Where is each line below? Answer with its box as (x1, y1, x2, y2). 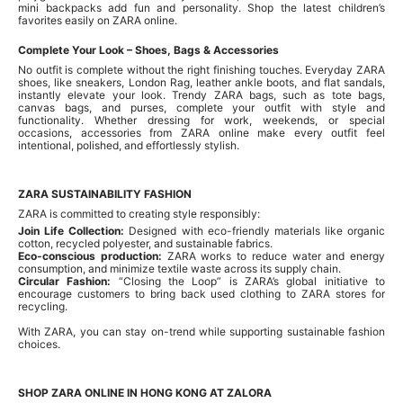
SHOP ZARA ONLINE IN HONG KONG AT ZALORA (18, 385, 272, 399)
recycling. (18, 299, 67, 313)
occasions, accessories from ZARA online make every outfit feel (18, 125, 385, 139)
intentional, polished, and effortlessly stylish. (18, 138, 239, 152)
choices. (18, 336, 60, 351)
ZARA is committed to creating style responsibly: (18, 206, 260, 220)
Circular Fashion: (18, 273, 112, 288)
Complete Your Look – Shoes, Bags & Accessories (18, 42, 279, 57)
